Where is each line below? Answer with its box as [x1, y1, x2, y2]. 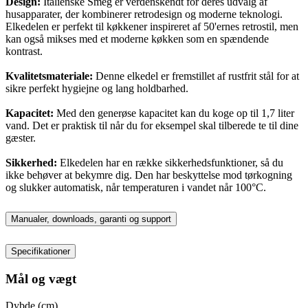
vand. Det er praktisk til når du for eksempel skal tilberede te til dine [5, 119, 298, 131]
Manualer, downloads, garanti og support [11, 213, 171, 224]
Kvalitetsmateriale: [5, 69, 93, 82]
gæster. [5, 131, 36, 144]
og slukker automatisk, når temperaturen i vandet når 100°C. [5, 181, 266, 193]
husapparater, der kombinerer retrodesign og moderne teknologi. [5, 8, 283, 20]
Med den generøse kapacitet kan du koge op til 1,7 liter [54, 107, 294, 119]
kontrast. [5, 45, 43, 57]
